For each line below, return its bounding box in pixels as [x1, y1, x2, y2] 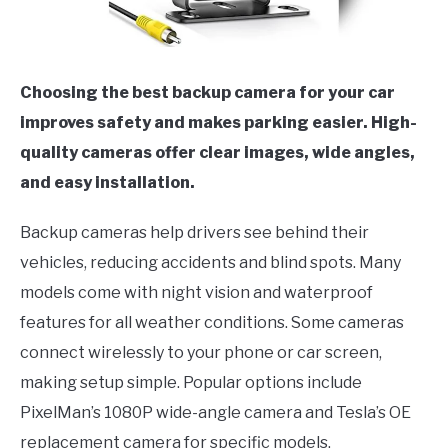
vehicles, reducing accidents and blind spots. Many [20, 253, 401, 273]
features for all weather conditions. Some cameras [20, 313, 404, 333]
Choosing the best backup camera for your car [20, 83, 395, 103]
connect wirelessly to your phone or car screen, [20, 343, 382, 363]
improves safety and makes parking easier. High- [20, 113, 417, 133]
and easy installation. [20, 173, 195, 193]
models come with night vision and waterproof [20, 283, 373, 303]
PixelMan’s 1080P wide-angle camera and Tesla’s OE [20, 403, 411, 423]
